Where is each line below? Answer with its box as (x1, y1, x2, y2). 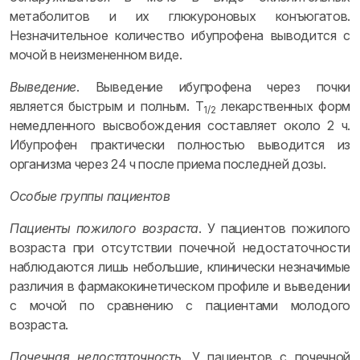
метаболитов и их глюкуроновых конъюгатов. (10, 8, 350, 24)
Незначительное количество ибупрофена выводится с (10, 27, 350, 43)
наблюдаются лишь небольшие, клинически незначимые (10, 259, 350, 275)
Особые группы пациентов (10, 188, 170, 204)
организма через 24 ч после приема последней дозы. (10, 156, 326, 172)
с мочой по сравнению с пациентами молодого (10, 297, 350, 313)
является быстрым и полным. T (10, 98, 204, 114)
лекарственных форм (215, 98, 351, 114)
